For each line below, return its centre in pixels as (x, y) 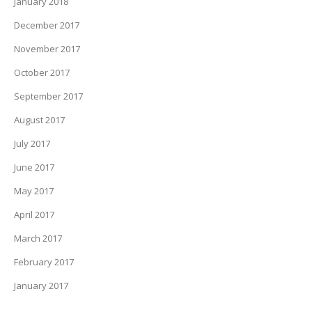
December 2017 (47, 25)
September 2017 (48, 96)
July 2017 (32, 143)
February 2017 (44, 262)
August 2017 (39, 120)
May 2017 (34, 191)
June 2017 (34, 167)
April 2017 (34, 214)
